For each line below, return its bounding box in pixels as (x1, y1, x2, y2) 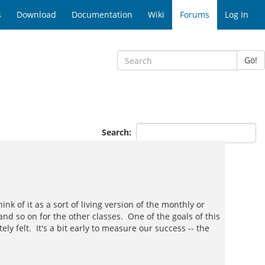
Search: (102, 126, 134, 138)
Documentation (72, 9, 132, 20)
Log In (225, 9, 248, 20)
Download (17, 9, 56, 20)
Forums (180, 9, 209, 20)
